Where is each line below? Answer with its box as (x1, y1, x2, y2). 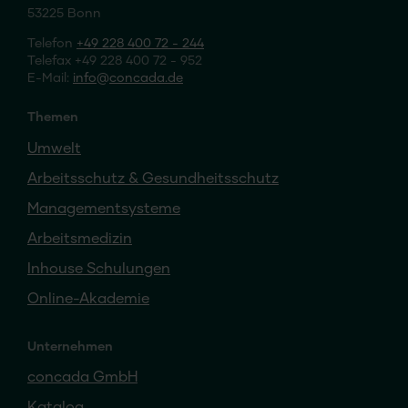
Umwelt (27, 142, 81, 157)
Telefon (27, 37, 76, 50)
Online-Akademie (27, 292, 149, 307)
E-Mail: (27, 72, 73, 85)
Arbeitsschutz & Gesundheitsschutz (27, 172, 279, 187)
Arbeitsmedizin (27, 232, 132, 247)
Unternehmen (27, 341, 113, 353)
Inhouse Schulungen (27, 262, 170, 277)
